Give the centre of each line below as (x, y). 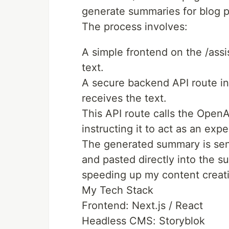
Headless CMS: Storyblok (143, 221)
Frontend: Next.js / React (142, 205)
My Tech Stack (118, 190)
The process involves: (135, 26)
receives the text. (124, 98)
